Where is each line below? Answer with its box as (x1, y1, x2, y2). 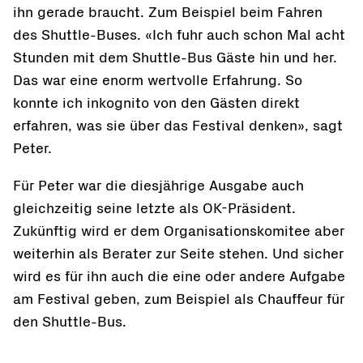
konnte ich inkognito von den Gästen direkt (13, 96, 300, 111)
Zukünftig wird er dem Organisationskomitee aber (13, 224, 344, 239)
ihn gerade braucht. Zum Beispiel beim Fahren (13, 6, 322, 20)
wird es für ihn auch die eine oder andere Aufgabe (13, 270, 345, 284)
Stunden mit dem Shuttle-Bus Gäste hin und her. (13, 51, 337, 66)
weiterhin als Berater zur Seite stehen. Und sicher (13, 247, 344, 262)
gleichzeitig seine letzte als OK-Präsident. (13, 202, 296, 216)
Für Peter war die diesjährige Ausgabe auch (13, 179, 304, 194)
